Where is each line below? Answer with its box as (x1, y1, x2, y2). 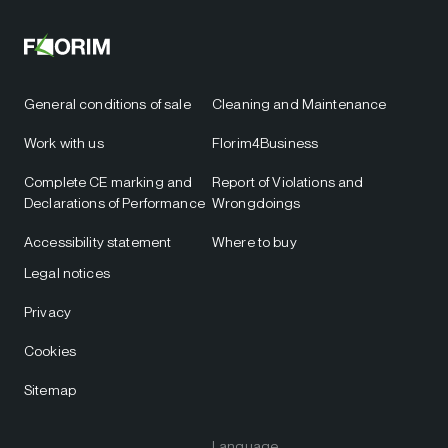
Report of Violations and (212, 174, 364, 190)
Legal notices (24, 265, 110, 281)
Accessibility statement (24, 234, 172, 250)
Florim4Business (212, 135, 319, 151)
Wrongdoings (212, 195, 301, 211)
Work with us (24, 135, 104, 151)
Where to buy (212, 234, 297, 250)
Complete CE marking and (24, 174, 193, 190)
